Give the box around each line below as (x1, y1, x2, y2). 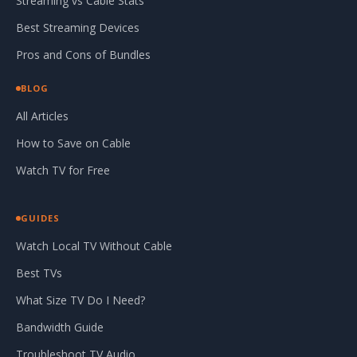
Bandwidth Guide (16, 320, 104, 335)
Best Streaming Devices (16, 20, 139, 36)
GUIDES (21, 212, 60, 225)
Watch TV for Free (16, 163, 110, 178)
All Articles (16, 108, 69, 124)
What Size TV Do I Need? (16, 292, 145, 308)
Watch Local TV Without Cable (16, 238, 172, 254)
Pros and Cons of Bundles (16, 47, 151, 63)
